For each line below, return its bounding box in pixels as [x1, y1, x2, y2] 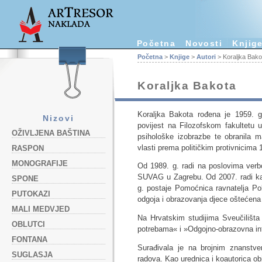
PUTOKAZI [12, 189, 50, 198]
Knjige [170, 53, 189, 60]
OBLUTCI [12, 220, 45, 229]
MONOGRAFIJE [12, 159, 68, 168]
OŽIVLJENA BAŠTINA [12, 129, 90, 137]
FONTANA [12, 235, 47, 244]
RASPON [12, 144, 44, 153]
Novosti [185, 39, 223, 48]
